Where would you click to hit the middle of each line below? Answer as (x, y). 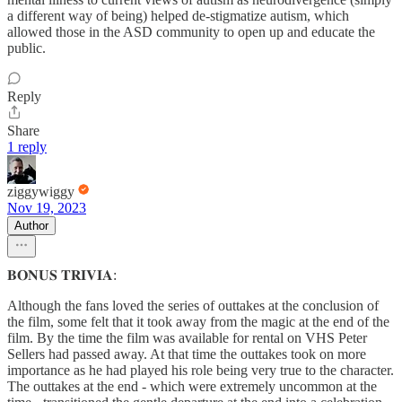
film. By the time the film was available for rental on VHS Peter (187, 338)
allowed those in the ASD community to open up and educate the (191, 32)
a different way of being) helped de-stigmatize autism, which (178, 16)
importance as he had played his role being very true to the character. (201, 371)
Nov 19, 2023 (47, 208)
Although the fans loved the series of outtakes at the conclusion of (193, 306)
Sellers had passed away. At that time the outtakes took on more (187, 354)
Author (31, 226)
